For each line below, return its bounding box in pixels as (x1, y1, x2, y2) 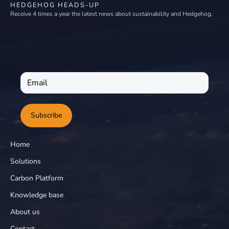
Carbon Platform (10, 173, 63, 183)
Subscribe (31, 110, 62, 120)
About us (10, 207, 40, 217)
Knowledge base (10, 190, 63, 200)
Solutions (10, 156, 41, 166)
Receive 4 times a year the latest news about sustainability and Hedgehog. (10, 9, 213, 18)
